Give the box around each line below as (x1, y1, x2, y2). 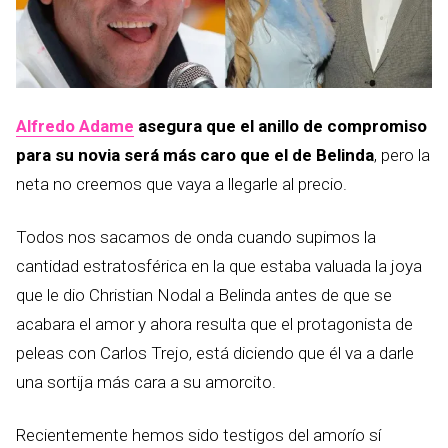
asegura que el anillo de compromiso (134, 116, 427, 136)
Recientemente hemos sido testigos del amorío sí (16, 425, 381, 445)
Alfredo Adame (16, 116, 134, 136)
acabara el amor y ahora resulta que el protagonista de (16, 314, 413, 334)
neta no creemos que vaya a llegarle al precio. (16, 174, 347, 194)
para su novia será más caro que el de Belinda (16, 145, 374, 165)
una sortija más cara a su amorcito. (16, 372, 276, 392)
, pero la (374, 145, 430, 165)
